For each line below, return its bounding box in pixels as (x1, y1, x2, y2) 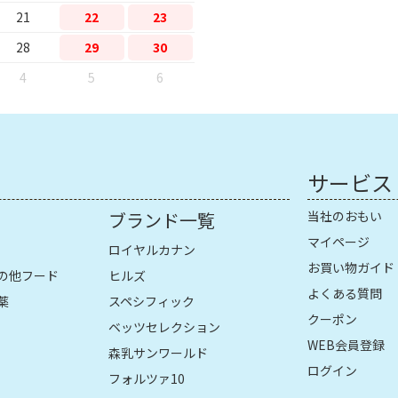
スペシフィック (108, 291, 195, 310)
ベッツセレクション (108, 317, 220, 336)
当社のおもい (307, 206, 382, 225)
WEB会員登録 (307, 335, 385, 354)
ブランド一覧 (108, 206, 215, 233)
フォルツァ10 (108, 369, 185, 387)
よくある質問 (307, 283, 382, 302)
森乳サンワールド (108, 343, 208, 362)
